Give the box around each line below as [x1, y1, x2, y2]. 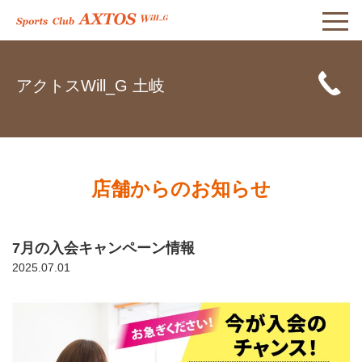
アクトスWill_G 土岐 [16, 77, 165, 95]
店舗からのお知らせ [91, 178, 271, 200]
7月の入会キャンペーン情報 [12, 240, 195, 257]
